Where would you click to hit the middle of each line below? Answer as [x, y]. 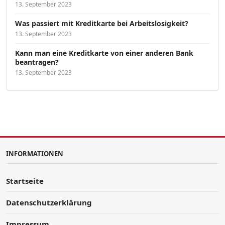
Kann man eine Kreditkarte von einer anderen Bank [104, 53]
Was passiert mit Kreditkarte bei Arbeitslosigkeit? [102, 24]
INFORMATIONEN [35, 154]
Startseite [25, 181]
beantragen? [37, 62]
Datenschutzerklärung [49, 203]
